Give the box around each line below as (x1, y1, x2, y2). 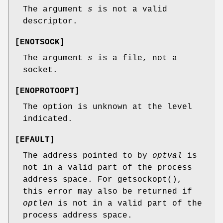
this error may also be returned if (23, 187, 192, 196)
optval (152, 151, 182, 160)
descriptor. (23, 16, 78, 26)
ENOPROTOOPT (20, 86, 75, 96)
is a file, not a (93, 53, 177, 63)
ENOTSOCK (20, 37, 60, 47)
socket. (23, 65, 58, 75)
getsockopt (117, 175, 167, 184)
